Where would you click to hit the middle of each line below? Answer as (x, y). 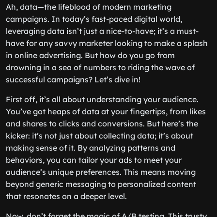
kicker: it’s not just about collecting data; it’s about (100, 136)
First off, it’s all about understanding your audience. (102, 99)
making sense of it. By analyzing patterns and (91, 148)
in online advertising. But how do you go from (90, 55)
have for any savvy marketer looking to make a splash (107, 43)
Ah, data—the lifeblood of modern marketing (89, 7)
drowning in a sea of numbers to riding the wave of (100, 67)
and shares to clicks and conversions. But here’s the (102, 124)
